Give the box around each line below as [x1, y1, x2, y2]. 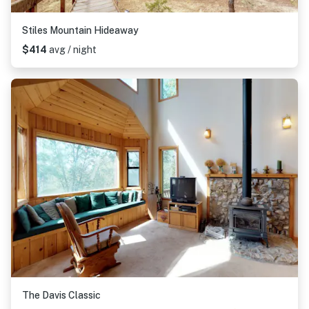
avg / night [49, 44, 97, 55]
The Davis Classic [22, 290, 101, 301]
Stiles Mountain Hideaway [22, 25, 139, 36]
